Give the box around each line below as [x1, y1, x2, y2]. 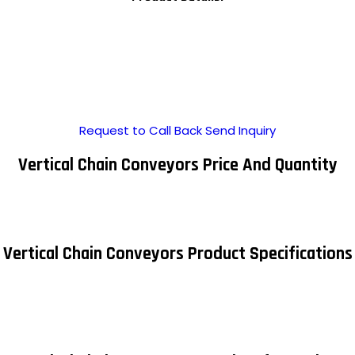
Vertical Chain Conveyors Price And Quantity [17, 153, 338, 177]
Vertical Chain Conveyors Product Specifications [2, 242, 353, 266]
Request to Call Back [79, 122, 202, 139]
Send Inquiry [205, 122, 276, 139]
